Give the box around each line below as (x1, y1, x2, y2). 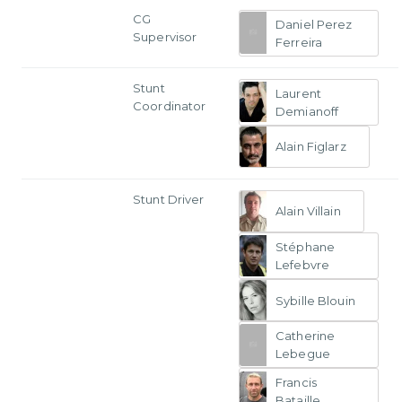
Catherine (275, 328, 336, 344)
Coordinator (133, 98, 206, 113)
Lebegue (275, 346, 330, 362)
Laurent (275, 85, 321, 100)
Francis (275, 375, 317, 390)
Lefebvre (275, 258, 330, 273)
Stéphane (275, 240, 336, 255)
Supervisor (133, 29, 197, 44)
